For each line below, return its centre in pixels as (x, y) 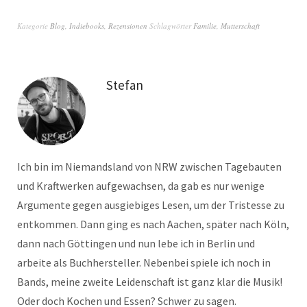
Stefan (125, 85)
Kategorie (34, 26)
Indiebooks (87, 26)
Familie (205, 26)
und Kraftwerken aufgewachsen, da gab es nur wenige (141, 186)
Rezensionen (128, 26)
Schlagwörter (171, 26)
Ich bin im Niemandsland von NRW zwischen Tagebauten (149, 167)
